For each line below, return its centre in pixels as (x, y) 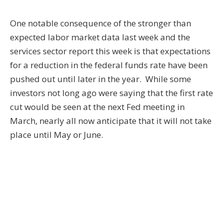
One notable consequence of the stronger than (101, 23)
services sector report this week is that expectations (110, 51)
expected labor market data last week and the (100, 37)
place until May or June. (56, 135)
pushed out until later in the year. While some (101, 79)
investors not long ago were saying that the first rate (111, 93)
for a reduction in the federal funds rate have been (109, 65)
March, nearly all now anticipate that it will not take (111, 121)
